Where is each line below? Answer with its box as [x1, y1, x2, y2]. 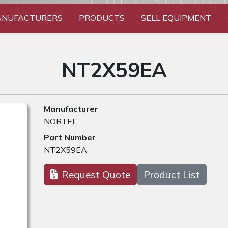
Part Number [44, 132, 96, 143]
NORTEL [44, 116, 77, 127]
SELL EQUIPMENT [140, 13, 211, 23]
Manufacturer [44, 104, 98, 115]
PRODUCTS [78, 13, 125, 23]
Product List [144, 168, 200, 181]
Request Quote [62, 168, 130, 181]
